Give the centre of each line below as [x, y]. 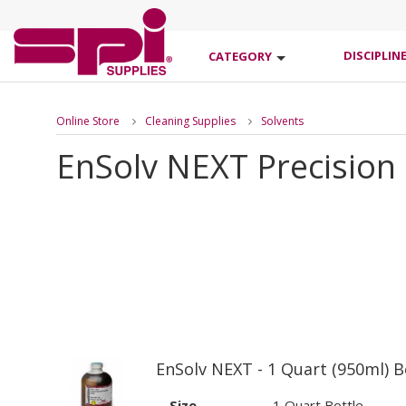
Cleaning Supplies [190, 121]
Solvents [282, 121]
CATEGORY [240, 56]
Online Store [88, 121]
